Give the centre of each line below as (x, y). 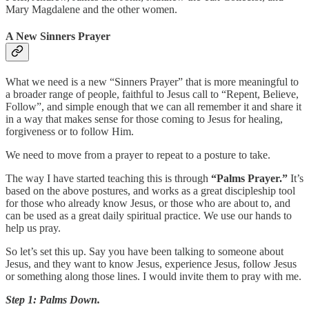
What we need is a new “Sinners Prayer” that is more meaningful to (152, 82)
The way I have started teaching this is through (108, 179)
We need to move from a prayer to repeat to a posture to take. (138, 155)
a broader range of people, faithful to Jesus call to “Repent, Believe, (152, 94)
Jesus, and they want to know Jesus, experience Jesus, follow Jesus (151, 264)
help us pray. (33, 228)
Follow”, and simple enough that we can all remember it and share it (153, 107)
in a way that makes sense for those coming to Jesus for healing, (144, 119)
